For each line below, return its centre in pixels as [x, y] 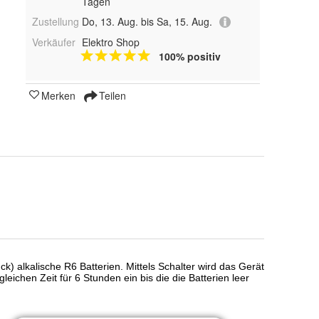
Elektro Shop [110, 42]
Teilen [111, 96]
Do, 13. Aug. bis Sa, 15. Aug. [147, 21]
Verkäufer [54, 42]
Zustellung [56, 21]
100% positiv [189, 57]
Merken [58, 96]
